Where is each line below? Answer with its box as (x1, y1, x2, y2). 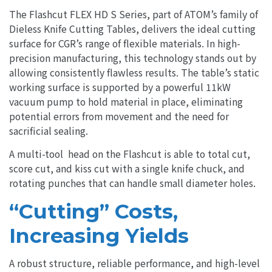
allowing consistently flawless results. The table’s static (9, 66, 259, 80)
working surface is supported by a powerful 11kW (9, 80, 231, 95)
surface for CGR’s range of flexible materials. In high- (9, 36, 240, 51)
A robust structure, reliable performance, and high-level (9, 256, 260, 271)
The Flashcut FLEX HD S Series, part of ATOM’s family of (9, 7, 258, 22)
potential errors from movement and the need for (9, 109, 229, 124)
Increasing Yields (9, 223, 189, 248)
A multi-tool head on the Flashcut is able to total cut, (9, 147, 250, 161)
